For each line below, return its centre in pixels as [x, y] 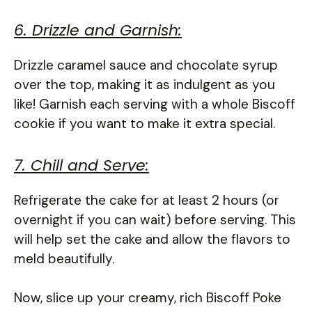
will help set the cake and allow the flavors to [152, 239]
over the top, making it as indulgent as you [145, 85]
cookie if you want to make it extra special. [145, 124]
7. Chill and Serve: [81, 165]
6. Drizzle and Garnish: [98, 31]
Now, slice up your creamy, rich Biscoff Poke [148, 298]
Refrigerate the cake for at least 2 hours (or [147, 200]
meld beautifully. [64, 258]
